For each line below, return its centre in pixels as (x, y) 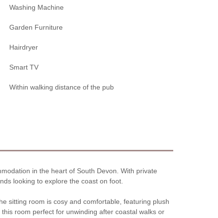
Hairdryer (24, 47)
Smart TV (24, 67)
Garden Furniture (36, 27)
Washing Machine (37, 7)
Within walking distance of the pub (62, 87)
